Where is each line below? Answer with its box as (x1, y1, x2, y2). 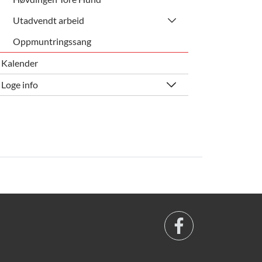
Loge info (1, 78, 39, 90)
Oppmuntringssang (12, 35, 91, 47)
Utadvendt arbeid (12, 14, 84, 26)
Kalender (1, 57, 39, 68)
